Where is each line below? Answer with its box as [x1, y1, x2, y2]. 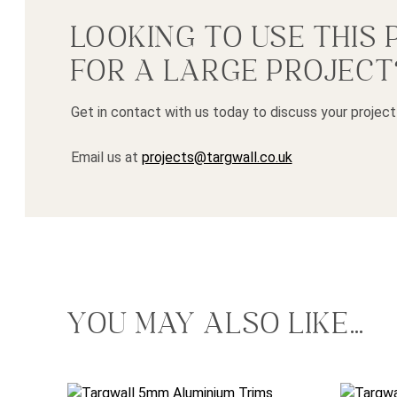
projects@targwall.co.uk [141, 148, 292, 166]
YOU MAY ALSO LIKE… [67, 305, 366, 343]
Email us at [70, 148, 142, 166]
